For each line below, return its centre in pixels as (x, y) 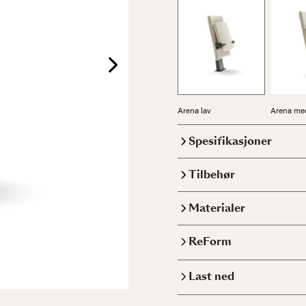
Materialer (217, 208)
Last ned (211, 276)
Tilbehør (212, 174)
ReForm (210, 241)
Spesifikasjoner (230, 141)
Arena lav (194, 110)
